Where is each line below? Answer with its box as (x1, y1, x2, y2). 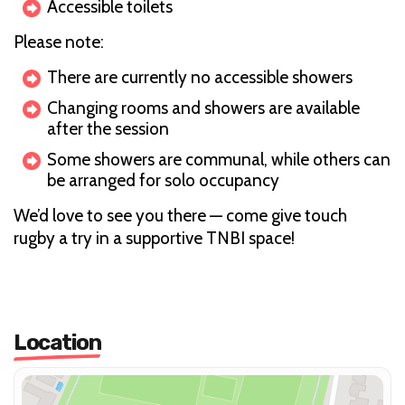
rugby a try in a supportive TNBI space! (14, 227, 295, 249)
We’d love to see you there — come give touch (14, 204, 347, 226)
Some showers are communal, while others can (47, 148, 391, 170)
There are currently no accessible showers (47, 66, 353, 88)
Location (14, 329, 100, 355)
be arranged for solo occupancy (47, 169, 279, 191)
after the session (47, 118, 169, 139)
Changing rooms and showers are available (47, 97, 360, 118)
